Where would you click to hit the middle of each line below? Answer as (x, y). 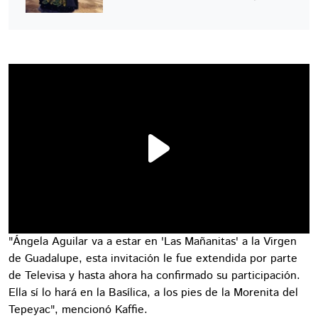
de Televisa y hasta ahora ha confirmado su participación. (154, 275)
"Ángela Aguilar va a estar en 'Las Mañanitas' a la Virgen (153, 241)
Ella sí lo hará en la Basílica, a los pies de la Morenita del (153, 292)
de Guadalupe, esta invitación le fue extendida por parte (153, 258)
